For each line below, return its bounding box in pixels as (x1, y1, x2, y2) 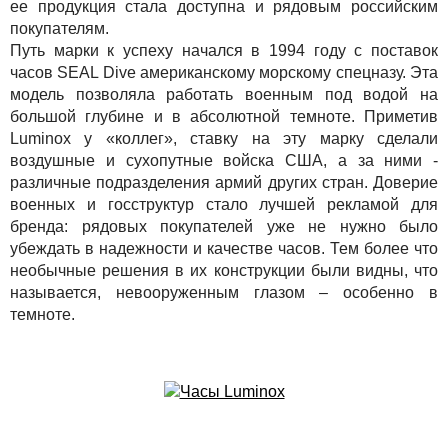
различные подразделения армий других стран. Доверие (10, 173, 438, 191)
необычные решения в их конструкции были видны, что (10, 261, 438, 279)
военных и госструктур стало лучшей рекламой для (10, 195, 438, 213)
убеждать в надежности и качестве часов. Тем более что (10, 239, 438, 257)
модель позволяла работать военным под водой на (10, 85, 438, 103)
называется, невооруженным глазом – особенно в (10, 283, 438, 301)
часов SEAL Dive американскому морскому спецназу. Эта (10, 63, 438, 81)
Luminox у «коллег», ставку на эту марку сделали (10, 129, 438, 147)
